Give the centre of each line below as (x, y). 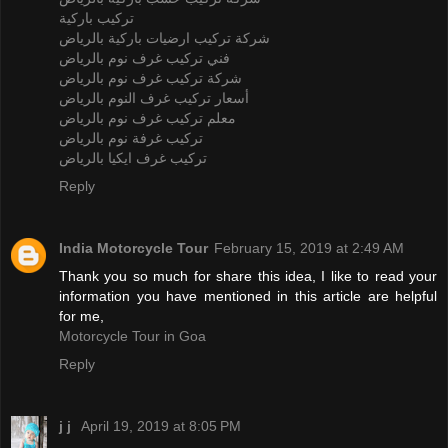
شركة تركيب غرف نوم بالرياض (150, 77)
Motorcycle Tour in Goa (132, 335)
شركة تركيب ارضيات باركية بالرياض (164, 37)
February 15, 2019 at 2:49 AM (309, 247)
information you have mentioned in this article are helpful (248, 295)
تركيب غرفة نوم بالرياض (131, 137)
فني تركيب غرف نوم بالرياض (144, 57)
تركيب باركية (96, 17)
